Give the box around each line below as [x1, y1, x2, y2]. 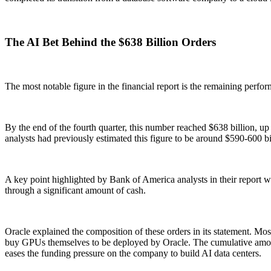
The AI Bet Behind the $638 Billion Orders [5, 35, 216, 48]
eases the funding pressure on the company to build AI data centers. [5, 247, 261, 258]
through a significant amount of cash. [5, 184, 146, 195]
